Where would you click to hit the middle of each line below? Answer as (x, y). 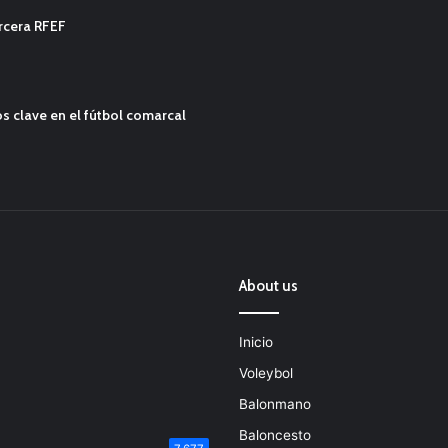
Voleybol (266, 373)
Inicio (256, 342)
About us (268, 286)
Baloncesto (275, 435)
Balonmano (275, 404)
